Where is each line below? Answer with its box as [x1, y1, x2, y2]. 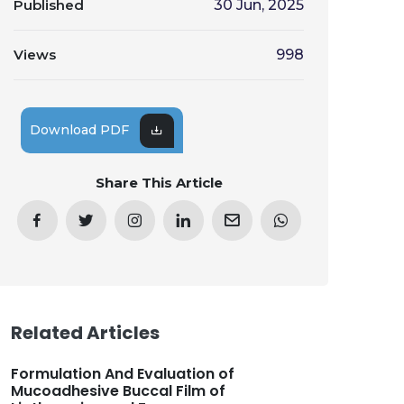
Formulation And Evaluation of [11, 363, 234, 384]
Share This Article [95, 174, 223, 191]
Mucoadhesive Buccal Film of [11, 381, 225, 401]
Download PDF [30, 122, 130, 138]
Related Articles [11, 320, 160, 345]
